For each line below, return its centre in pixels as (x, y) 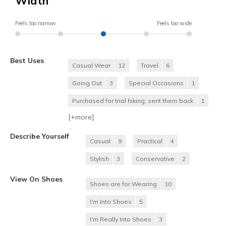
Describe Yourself (40, 136)
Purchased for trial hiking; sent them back (133, 101)
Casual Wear (91, 66)
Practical (150, 141)
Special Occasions (156, 83)
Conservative (155, 159)
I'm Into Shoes (111, 202)
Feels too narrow (36, 23)
